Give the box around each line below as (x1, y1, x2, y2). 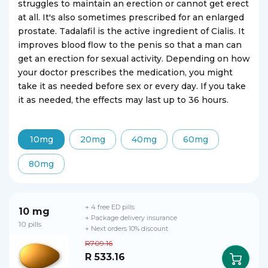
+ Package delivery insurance (85, 214, 178, 222)
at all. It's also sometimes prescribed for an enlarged (18, 12, 244, 23)
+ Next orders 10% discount (85, 225, 169, 233)
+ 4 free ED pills (85, 203, 135, 211)
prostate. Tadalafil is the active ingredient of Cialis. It (18, 26, 245, 36)
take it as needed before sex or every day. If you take (18, 81, 246, 92)
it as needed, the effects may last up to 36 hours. (18, 95, 229, 105)
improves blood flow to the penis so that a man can (18, 39, 242, 50)
